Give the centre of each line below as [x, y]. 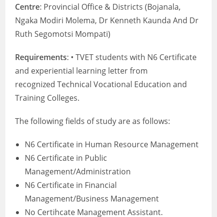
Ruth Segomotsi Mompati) [63, 34]
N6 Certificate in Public [66, 158]
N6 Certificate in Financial [71, 185]
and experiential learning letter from [82, 71]
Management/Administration [78, 171]
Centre [28, 7]
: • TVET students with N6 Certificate [132, 57]
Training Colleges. [47, 98]
